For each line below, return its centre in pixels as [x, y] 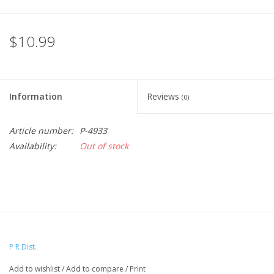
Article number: [41, 131]
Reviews [164, 97]
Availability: [33, 146]
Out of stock [104, 146]
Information [36, 97]
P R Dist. [23, 247]
